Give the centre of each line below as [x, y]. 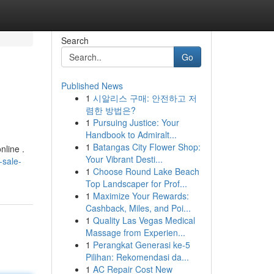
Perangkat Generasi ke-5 [141, 245]
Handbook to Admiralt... [131, 135]
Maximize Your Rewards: [141, 196]
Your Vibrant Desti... [124, 159]
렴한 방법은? [110, 110]
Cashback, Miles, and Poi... [138, 208]
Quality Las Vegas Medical [144, 220]
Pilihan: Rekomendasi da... [137, 257]
